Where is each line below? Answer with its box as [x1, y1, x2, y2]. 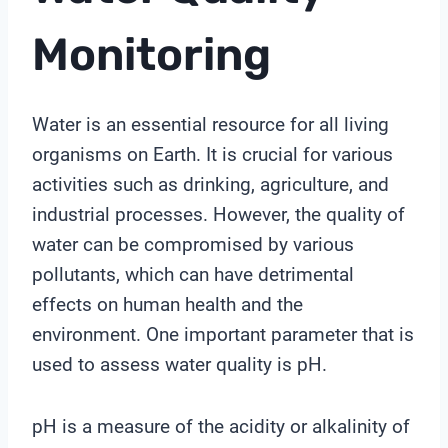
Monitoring [32, 27, 271, 81]
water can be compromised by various [32, 233, 354, 257]
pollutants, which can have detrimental [32, 263, 354, 287]
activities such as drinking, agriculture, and [32, 173, 389, 197]
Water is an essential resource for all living [32, 113, 389, 137]
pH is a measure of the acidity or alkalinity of [32, 415, 410, 439]
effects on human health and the [32, 293, 303, 317]
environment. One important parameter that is [32, 323, 414, 347]
